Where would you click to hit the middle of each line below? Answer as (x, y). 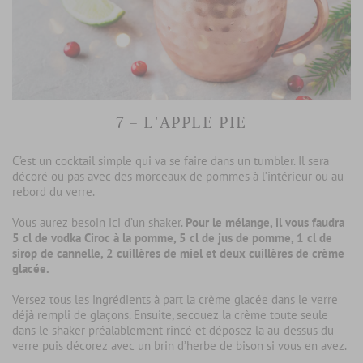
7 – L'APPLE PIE (181, 124)
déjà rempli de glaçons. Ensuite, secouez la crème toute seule (170, 315)
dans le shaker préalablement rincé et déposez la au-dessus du (173, 331)
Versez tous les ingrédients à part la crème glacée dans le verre (175, 300)
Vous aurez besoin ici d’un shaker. (99, 223)
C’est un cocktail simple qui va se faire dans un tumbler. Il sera (171, 161)
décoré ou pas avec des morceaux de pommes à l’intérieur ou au (178, 177)
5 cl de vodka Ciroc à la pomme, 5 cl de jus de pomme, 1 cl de (172, 238)
